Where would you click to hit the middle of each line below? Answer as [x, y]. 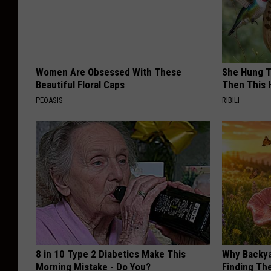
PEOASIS [49, 100]
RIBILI [231, 100]
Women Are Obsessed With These [109, 72]
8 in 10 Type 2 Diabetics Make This [111, 254]
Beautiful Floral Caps [80, 84]
